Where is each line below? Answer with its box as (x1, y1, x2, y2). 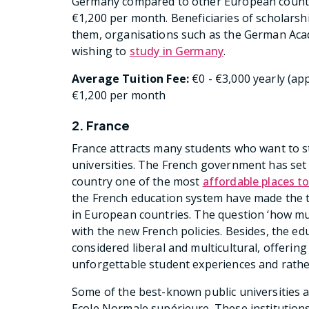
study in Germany (129, 43, 224, 59)
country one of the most (72, 174, 203, 190)
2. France (72, 117, 130, 134)
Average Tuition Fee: (72, 71, 190, 87)
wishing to (72, 43, 130, 59)
